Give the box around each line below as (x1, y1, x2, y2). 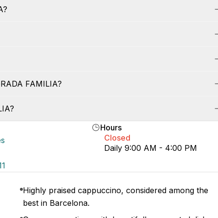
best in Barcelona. (23, 198, 90, 208)
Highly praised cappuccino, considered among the (23, 185, 209, 195)
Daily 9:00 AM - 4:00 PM (104, 143, 198, 153)
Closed (104, 133, 131, 143)
